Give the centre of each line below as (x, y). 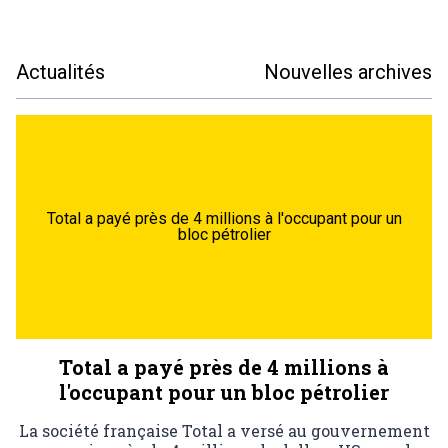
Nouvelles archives (348, 72)
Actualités (60, 72)
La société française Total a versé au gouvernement (224, 430)
